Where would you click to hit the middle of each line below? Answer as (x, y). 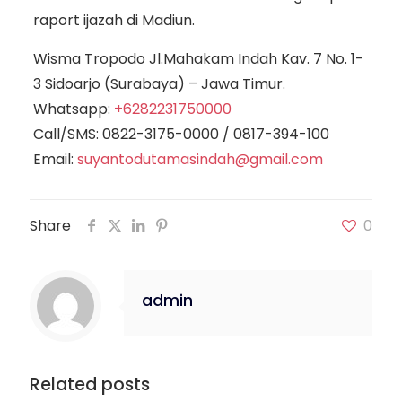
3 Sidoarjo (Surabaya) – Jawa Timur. (159, 84)
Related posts (90, 385)
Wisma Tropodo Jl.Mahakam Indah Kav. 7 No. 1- (198, 59)
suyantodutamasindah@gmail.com (200, 160)
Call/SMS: (67, 135)
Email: (55, 160)
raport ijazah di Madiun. (114, 21)
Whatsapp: (73, 109)
